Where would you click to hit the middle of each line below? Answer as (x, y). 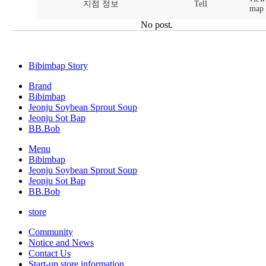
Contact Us (50, 253)
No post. (157, 24)
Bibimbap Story (58, 65)
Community (51, 232)
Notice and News (61, 242)
